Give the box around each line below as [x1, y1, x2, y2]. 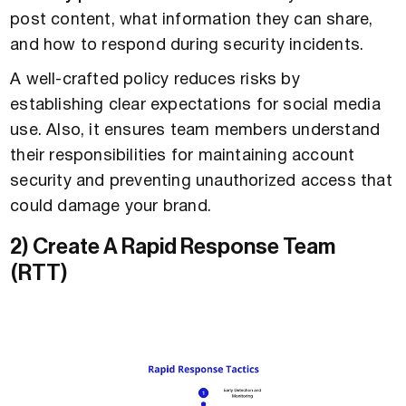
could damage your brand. [10, 199, 212, 216]
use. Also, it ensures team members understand [10, 123, 381, 140]
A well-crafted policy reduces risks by [10, 72, 300, 89]
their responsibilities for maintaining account [10, 149, 355, 165]
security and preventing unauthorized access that [10, 174, 392, 190]
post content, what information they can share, [10, 13, 373, 29]
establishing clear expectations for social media [10, 98, 381, 114]
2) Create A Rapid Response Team [10, 236, 336, 258]
